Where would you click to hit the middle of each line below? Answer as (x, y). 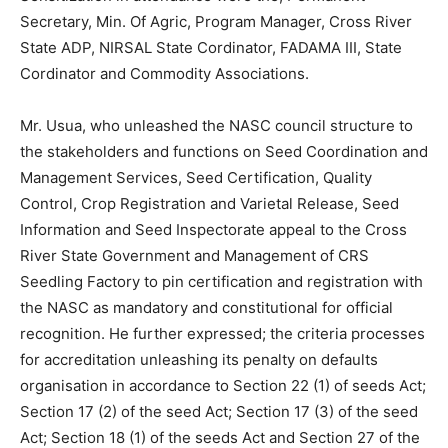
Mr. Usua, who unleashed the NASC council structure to (216, 126)
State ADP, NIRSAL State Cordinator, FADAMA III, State (211, 48)
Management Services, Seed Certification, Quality (196, 178)
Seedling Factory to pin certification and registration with (221, 282)
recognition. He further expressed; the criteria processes (222, 334)
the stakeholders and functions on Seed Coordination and (224, 152)
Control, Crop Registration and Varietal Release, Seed (209, 204)
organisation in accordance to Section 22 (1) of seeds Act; (223, 386)
